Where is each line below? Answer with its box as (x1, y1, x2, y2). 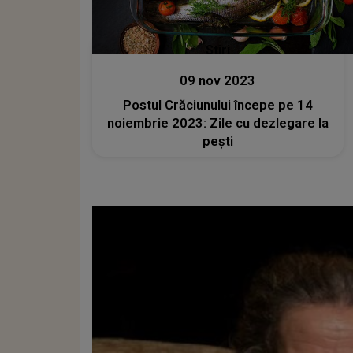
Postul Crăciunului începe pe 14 (122, 97, 313, 113)
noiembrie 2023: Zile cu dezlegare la (106, 115, 329, 131)
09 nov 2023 (180, 72, 256, 88)
